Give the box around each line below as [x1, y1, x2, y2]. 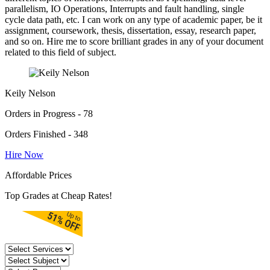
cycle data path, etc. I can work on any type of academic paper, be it [5, 14, 262, 25]
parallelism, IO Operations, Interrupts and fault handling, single [5, 4, 244, 14]
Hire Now [5, 149, 43, 160]
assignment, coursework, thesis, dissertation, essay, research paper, [5, 25, 256, 36]
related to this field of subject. [5, 47, 116, 58]
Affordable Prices [5, 170, 72, 181]
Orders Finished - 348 [5, 129, 88, 140]
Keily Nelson [5, 88, 55, 99]
